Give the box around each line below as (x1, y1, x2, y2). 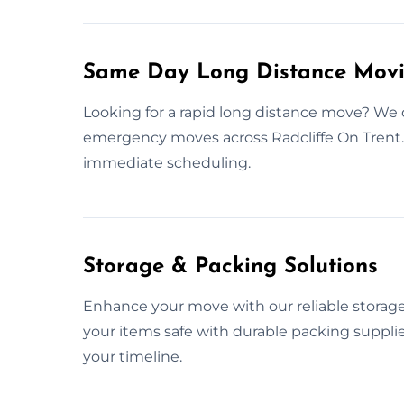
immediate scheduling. (83, 153, 251, 171)
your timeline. (83, 347, 182, 365)
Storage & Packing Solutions (83, 255, 378, 278)
